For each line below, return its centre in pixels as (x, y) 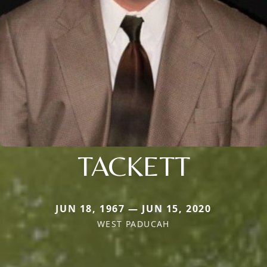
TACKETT (133, 165)
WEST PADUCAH (133, 223)
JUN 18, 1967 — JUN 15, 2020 (133, 208)
